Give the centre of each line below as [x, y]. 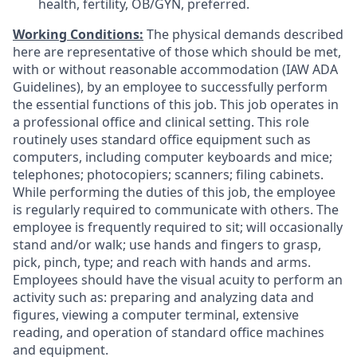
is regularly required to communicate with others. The [176, 210]
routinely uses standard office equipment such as [162, 139]
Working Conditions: [78, 34]
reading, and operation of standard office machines [169, 332]
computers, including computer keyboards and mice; [173, 157]
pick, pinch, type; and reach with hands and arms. [162, 262]
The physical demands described [245, 34]
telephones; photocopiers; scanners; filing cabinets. [168, 175]
